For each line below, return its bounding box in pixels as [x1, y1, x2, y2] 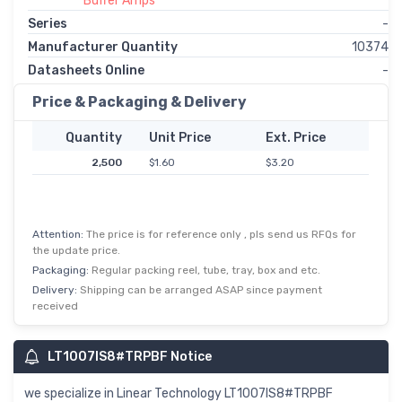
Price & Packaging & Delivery [32, 93, 247, 111]
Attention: [32, 228, 86, 241]
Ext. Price [265, 130, 326, 146]
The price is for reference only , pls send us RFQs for [86, 228, 356, 241]
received [32, 300, 78, 313]
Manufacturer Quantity [28, 39, 178, 56]
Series [28, 16, 67, 32]
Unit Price [148, 130, 211, 146]
